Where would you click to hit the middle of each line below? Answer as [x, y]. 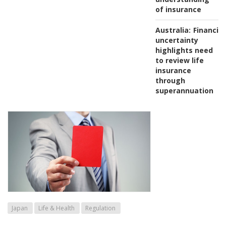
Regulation [100, 208]
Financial [209, 30]
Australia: [173, 30]
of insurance [178, 9]
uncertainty [177, 40]
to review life [179, 60]
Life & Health [56, 208]
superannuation [184, 90]
